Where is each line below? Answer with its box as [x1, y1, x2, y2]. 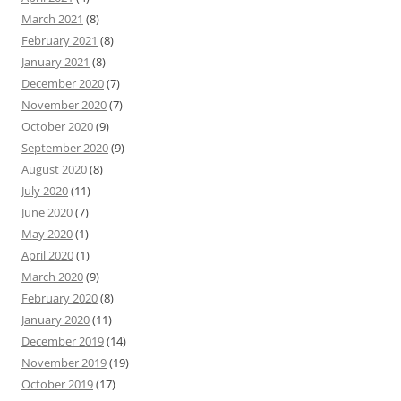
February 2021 [21, 31, 98, 48]
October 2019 [21, 375, 93, 392]
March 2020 [21, 268, 83, 285]
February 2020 [21, 289, 98, 306]
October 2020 [21, 117, 93, 134]
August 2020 [21, 160, 87, 177]
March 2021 [21, 10, 83, 27]
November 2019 [21, 354, 107, 371]
